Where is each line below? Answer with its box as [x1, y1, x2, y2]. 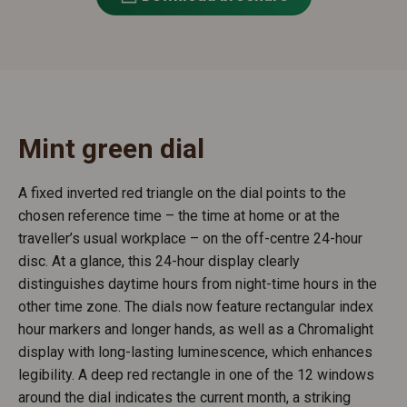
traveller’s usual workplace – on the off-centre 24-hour [18, 230, 362, 248]
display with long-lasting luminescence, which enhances [18, 343, 372, 362]
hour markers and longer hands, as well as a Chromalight [18, 321, 373, 339]
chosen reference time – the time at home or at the [18, 207, 340, 225]
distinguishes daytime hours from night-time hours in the [18, 275, 377, 293]
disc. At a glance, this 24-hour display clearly [18, 253, 300, 271]
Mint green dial [18, 133, 204, 165]
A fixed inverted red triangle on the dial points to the [18, 184, 346, 203]
